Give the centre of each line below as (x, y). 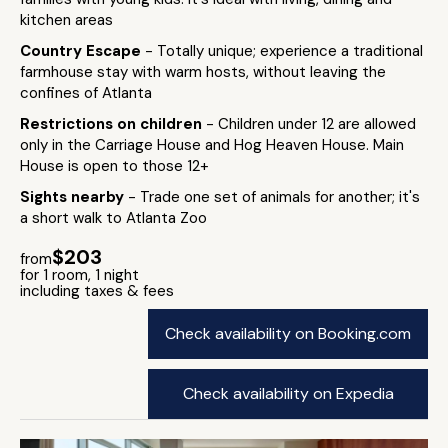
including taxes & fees (97, 291)
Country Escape (82, 51)
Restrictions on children (113, 124)
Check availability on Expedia (288, 393)
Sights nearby (74, 197)
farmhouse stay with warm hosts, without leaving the (203, 72)
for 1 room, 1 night (79, 275)
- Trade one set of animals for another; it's (274, 197)
